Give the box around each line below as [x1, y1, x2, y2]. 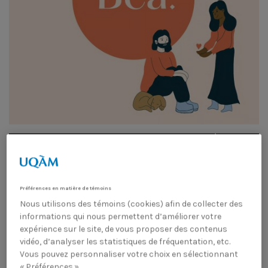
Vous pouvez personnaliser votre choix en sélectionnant [20, 248, 239, 259]
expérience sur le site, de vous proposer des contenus [20, 223, 228, 234]
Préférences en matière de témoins [20, 184, 112, 191]
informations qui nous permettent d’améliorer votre [20, 211, 222, 221]
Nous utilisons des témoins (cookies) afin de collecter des [20, 198, 243, 209]
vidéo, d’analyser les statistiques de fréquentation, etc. [20, 236, 231, 246]
